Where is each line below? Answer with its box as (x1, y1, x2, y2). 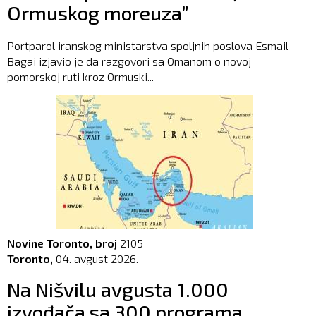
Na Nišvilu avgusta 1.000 (7, 276, 229, 301)
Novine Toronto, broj (7, 236, 117, 250)
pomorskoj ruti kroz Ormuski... (7, 69, 154, 83)
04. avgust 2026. (56, 251, 138, 265)
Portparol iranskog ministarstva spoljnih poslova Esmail (7, 38, 288, 52)
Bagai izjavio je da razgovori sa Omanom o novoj (7, 54, 251, 68)
